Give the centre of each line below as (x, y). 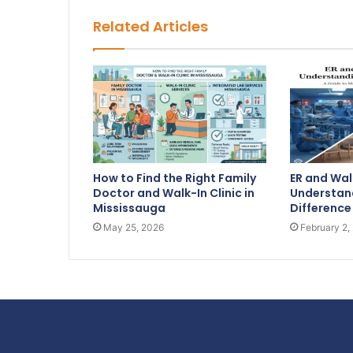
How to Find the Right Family (175, 178)
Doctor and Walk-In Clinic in (174, 193)
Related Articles (150, 27)
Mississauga (129, 208)
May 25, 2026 (134, 228)
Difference (320, 208)
